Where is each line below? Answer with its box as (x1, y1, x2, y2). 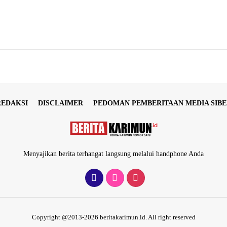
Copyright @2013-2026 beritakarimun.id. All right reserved (31, 213, 196, 221)
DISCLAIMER (37, 99, 83, 107)
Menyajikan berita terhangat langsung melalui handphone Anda (23, 150, 204, 158)
